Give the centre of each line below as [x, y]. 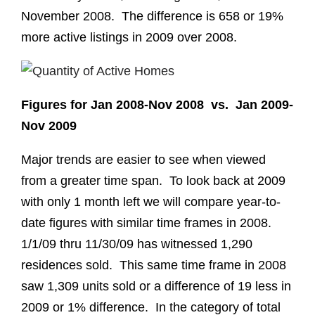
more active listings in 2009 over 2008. [129, 37]
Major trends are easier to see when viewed [143, 159]
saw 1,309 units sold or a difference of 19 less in [156, 286]
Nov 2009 [49, 126]
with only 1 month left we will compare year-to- [151, 201]
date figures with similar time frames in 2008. [148, 223]
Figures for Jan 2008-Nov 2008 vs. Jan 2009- [157, 104]
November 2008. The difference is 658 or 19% [152, 16]
